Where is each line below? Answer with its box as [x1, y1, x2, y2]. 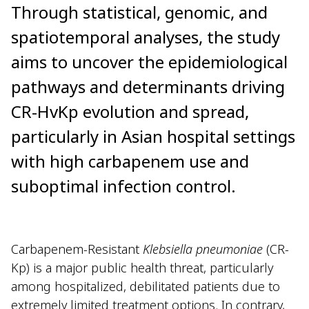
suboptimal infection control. [11, 175, 236, 198]
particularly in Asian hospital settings [11, 125, 295, 148]
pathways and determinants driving [11, 75, 285, 99]
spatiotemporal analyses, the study [11, 26, 280, 49]
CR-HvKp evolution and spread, [11, 100, 249, 123]
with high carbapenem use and [11, 150, 249, 173]
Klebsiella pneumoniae [143, 241, 263, 258]
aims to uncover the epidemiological [11, 50, 288, 74]
